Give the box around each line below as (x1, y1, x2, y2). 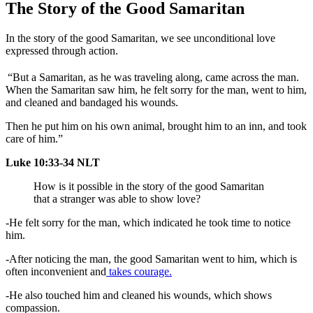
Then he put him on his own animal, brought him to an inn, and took (6, 119, 307, 132)
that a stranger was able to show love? (34, 192, 201, 205)
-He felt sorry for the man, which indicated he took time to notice (6, 216, 291, 228)
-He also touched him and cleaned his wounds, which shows (6, 289, 272, 301)
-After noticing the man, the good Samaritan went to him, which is (6, 252, 297, 265)
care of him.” (6, 132, 63, 145)
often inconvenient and (6, 265, 106, 277)
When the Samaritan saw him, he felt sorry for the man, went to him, (6, 83, 307, 96)
